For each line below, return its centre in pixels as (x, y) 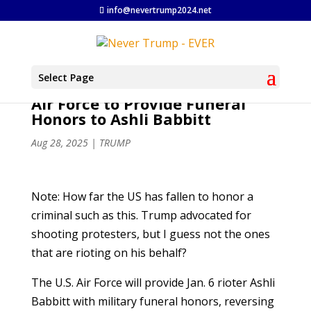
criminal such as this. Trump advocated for (141, 215)
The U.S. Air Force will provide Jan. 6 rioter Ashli (153, 283)
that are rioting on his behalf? (109, 253)
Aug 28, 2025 (59, 143)
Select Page (66, 78)
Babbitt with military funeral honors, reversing (152, 301)
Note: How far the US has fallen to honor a (142, 196)
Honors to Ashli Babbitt (121, 119)
